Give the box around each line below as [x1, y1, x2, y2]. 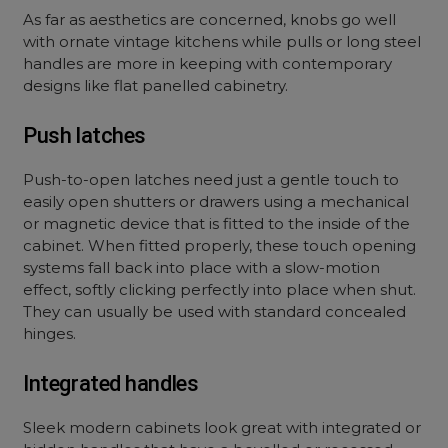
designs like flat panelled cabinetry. [23, 76, 289, 95]
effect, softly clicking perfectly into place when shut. [23, 280, 417, 299]
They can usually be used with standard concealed [23, 302, 407, 321]
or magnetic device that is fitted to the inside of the [23, 214, 411, 233]
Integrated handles [23, 371, 199, 396]
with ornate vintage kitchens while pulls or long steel [23, 32, 422, 51]
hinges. [23, 324, 77, 343]
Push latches [23, 123, 146, 148]
